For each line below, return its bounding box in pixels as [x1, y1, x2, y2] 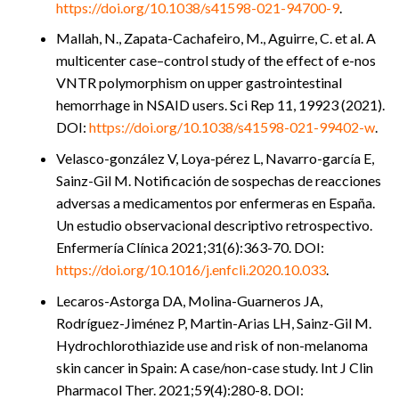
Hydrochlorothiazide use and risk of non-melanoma [56, 336, 368, 354]
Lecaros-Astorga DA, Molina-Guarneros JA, [56, 291, 322, 309]
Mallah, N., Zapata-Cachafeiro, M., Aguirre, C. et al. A [56, 29, 376, 47]
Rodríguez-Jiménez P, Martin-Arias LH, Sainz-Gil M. [56, 313, 371, 331]
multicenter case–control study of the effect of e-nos [56, 52, 376, 69]
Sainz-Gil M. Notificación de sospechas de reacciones [56, 171, 381, 189]
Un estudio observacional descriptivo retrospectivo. [56, 216, 372, 233]
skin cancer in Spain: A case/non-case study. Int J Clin [56, 358, 373, 376]
